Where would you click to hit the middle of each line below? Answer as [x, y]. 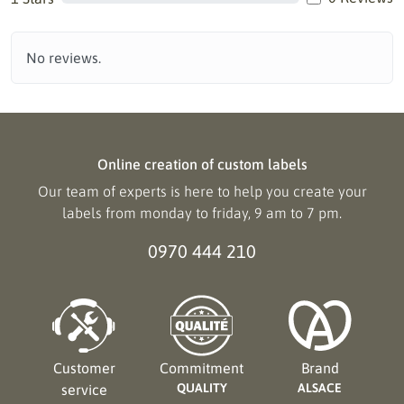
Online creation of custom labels [202, 164]
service [84, 390]
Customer [84, 368]
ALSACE [320, 388]
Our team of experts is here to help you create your [202, 191]
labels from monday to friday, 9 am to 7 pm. [202, 213]
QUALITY [202, 388]
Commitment [202, 368]
